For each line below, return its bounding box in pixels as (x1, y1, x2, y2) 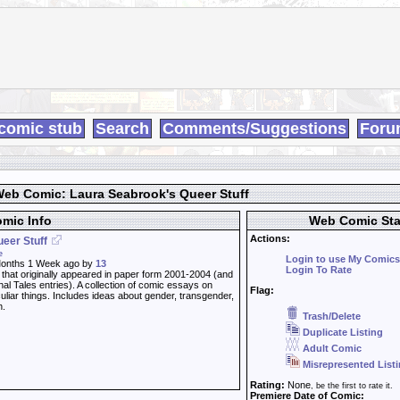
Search (96, 120, 149, 137)
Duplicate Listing (300, 327, 383, 337)
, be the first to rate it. (311, 381, 393, 390)
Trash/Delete (300, 311, 361, 321)
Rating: (250, 379, 285, 390)
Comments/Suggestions (162, 120, 346, 137)
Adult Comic (300, 343, 362, 354)
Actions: (250, 233, 290, 244)
